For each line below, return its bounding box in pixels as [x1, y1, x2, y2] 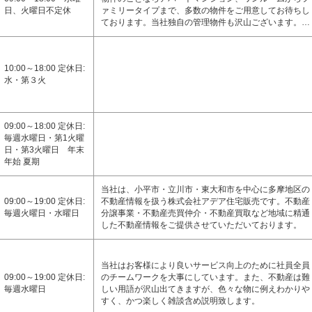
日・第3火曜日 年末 [4, 145, 84, 155]
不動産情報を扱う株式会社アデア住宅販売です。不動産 [101, 196, 310, 206]
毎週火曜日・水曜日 [4, 208, 79, 218]
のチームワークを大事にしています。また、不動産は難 [101, 272, 310, 282]
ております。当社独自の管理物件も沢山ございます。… [101, 17, 310, 27]
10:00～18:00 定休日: [4, 63, 85, 73]
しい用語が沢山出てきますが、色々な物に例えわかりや [101, 284, 310, 294]
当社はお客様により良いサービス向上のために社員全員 [101, 260, 310, 270]
